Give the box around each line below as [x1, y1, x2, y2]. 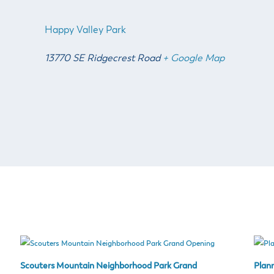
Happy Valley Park [45, 26, 127, 36]
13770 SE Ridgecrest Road [45, 54, 161, 64]
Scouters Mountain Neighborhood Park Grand [20, 262, 198, 271]
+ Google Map [163, 54, 225, 64]
